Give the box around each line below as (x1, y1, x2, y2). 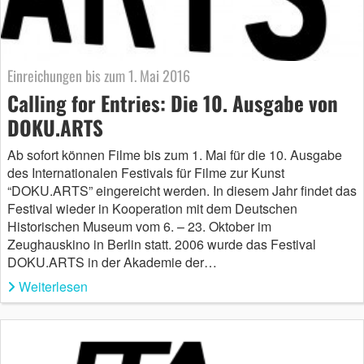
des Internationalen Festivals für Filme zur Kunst (7, 163, 284, 183)
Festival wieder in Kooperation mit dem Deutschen (7, 199, 297, 219)
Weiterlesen (19, 277, 88, 297)
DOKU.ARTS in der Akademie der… (7, 253, 217, 272)
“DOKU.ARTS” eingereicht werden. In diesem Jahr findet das (7, 181, 357, 201)
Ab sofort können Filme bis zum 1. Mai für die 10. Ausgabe (7, 145, 342, 165)
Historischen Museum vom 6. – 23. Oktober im (7, 217, 271, 236)
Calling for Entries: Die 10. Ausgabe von (7, 88, 338, 119)
